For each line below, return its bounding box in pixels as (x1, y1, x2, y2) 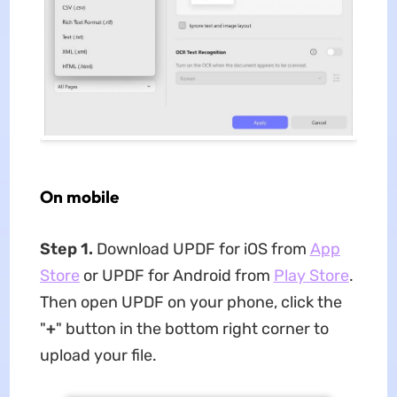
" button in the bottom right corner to (55, 319, 329, 339)
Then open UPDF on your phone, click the (39, 292, 342, 313)
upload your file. (39, 346, 157, 366)
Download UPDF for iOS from (92, 239, 310, 260)
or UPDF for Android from (79, 266, 274, 286)
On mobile (39, 186, 119, 208)
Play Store (273, 266, 349, 286)
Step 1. (39, 239, 93, 260)
